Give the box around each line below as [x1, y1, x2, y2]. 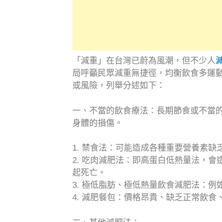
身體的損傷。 [72, 118, 123, 128]
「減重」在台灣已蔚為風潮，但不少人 [72, 56, 216, 66]
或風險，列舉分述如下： [72, 81, 165, 91]
